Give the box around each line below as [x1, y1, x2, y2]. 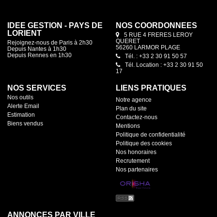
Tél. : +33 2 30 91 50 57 [125, 53, 187, 60]
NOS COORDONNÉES [116, 21, 197, 30]
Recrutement [116, 157, 150, 164]
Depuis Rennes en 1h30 [7, 52, 72, 59]
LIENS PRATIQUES [116, 84, 186, 92]
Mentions [116, 123, 140, 129]
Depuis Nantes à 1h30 [7, 46, 66, 52]
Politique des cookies [116, 140, 172, 147]
